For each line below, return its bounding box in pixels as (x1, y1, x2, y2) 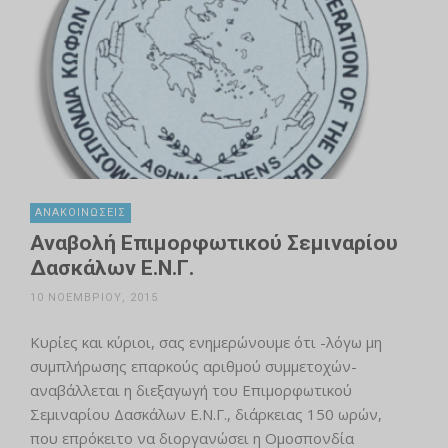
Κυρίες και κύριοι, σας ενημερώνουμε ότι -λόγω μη (30, 332, 382, 353)
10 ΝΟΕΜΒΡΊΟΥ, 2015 (30, 291, 158, 305)
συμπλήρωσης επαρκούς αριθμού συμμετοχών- (30, 356, 357, 377)
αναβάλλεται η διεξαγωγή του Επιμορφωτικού (30, 380, 352, 401)
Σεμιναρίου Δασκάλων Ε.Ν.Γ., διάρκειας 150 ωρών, (30, 404, 382, 425)
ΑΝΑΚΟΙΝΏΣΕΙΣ (35, 206, 126, 220)
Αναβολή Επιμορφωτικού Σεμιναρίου (30, 231, 398, 256)
